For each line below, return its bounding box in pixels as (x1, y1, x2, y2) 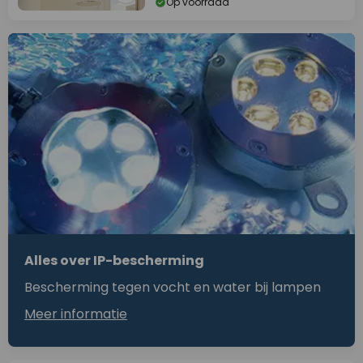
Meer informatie (24, 305, 127, 324)
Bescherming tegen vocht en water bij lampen (24, 278, 321, 297)
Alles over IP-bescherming (24, 251, 204, 271)
